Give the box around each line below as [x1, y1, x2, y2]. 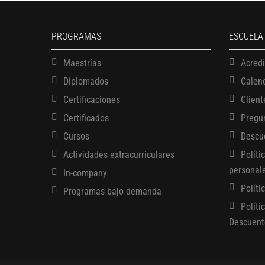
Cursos [63, 131, 89, 143]
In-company [63, 167, 107, 179]
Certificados [63, 112, 109, 124]
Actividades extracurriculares [63, 149, 174, 161]
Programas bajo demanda [63, 186, 161, 198]
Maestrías [63, 57, 101, 69]
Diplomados [63, 76, 108, 88]
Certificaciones [63, 94, 120, 106]
